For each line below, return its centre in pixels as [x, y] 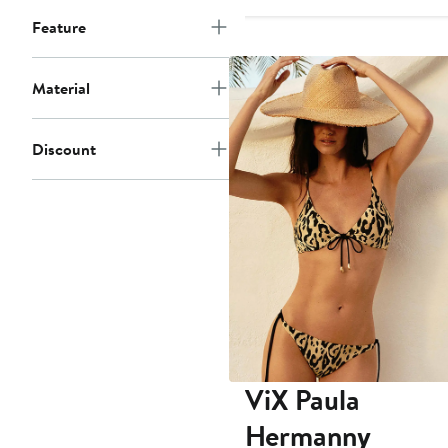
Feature [59, 27]
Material [61, 88]
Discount [64, 149]
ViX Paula [302, 400]
